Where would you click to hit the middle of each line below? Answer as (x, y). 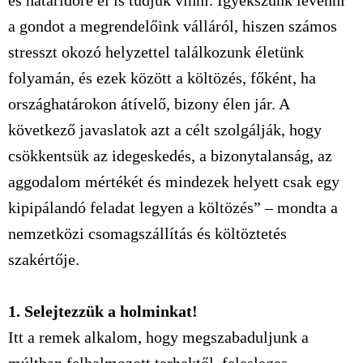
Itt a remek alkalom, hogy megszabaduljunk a (158, 337)
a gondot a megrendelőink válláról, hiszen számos (173, 26)
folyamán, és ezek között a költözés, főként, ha (162, 78)
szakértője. (44, 259)
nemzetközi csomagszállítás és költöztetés (147, 233)
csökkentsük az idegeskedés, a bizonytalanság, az (170, 156)
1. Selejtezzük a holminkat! (103, 311)
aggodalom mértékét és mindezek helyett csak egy (174, 181)
